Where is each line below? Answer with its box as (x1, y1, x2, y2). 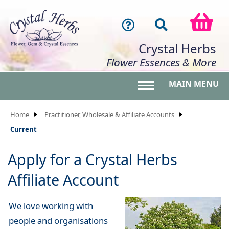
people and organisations (8, 214, 108, 226)
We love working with (8, 199, 93, 212)
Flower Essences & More (106, 55, 216, 70)
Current (10, 124, 37, 134)
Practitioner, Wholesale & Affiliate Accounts (44, 109, 174, 119)
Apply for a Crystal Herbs (8, 149, 177, 169)
